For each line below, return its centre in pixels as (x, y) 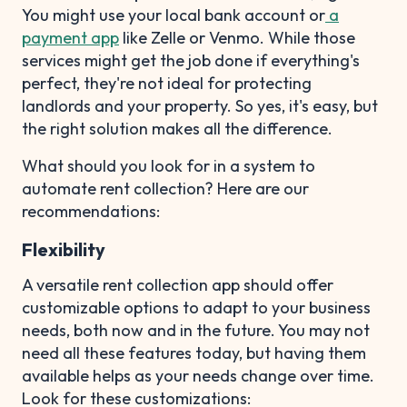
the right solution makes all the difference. (177, 128)
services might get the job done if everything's (191, 60)
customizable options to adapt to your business (196, 307)
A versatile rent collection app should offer (178, 284)
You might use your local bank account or (174, 15)
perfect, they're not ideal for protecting (167, 83)
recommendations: (91, 211)
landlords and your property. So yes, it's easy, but (200, 105)
